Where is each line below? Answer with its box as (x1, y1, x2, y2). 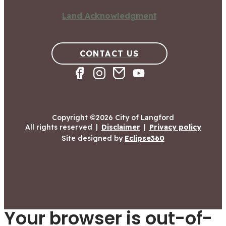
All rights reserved (25, 123, 92, 132)
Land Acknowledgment (62, 11, 157, 21)
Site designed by (62, 134, 125, 143)
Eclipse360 (125, 134, 164, 143)
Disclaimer (101, 123, 140, 132)
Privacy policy (149, 123, 201, 132)
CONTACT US (79, 48, 139, 59)
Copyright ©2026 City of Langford (52, 113, 174, 122)
